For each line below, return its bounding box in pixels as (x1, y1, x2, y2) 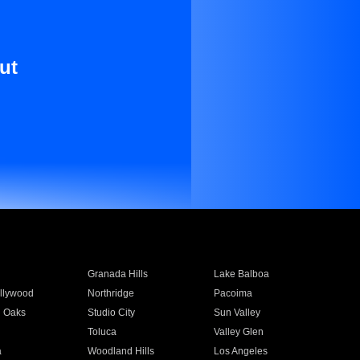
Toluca (87, 326, 117, 337)
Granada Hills (87, 268, 148, 280)
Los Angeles (214, 346, 268, 357)
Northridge (87, 288, 134, 299)
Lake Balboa (214, 268, 270, 280)
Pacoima (214, 288, 253, 299)
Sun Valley (214, 307, 261, 318)
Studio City (87, 307, 135, 318)
